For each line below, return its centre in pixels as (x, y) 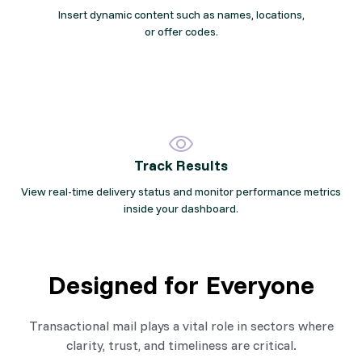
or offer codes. (181, 31)
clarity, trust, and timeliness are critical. (181, 345)
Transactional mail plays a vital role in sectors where (181, 325)
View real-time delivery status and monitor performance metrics (181, 191)
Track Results (181, 165)
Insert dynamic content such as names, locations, (181, 14)
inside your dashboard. (181, 208)
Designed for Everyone (181, 284)
